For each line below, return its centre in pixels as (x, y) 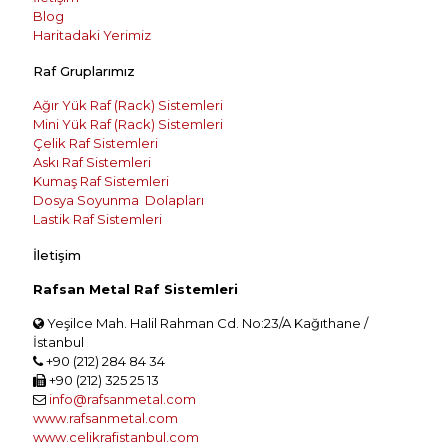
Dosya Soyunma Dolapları (118, 200)
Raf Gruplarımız (84, 71)
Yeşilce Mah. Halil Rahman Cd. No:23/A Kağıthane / (206, 323)
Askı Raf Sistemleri (92, 162)
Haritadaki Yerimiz (92, 35)
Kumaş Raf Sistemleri (101, 181)
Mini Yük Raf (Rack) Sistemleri (128, 124)
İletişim (57, 255)
